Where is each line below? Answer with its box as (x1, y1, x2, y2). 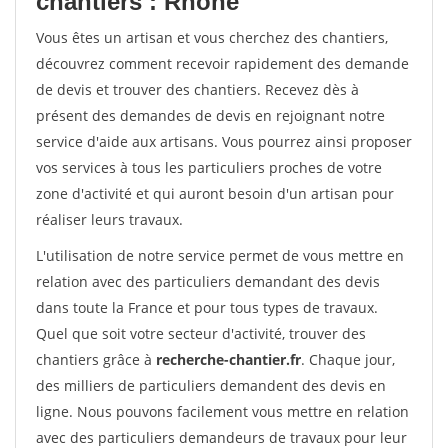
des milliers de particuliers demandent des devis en (36, 376, 386, 395)
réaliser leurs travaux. (36, 210, 183, 229)
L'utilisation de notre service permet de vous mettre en (36, 246, 404, 265)
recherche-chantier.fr (156, 350, 301, 369)
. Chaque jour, (301, 350, 395, 369)
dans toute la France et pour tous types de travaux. (36, 298, 378, 317)
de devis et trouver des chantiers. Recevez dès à (36, 80, 359, 99)
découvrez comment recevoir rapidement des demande (36, 54, 409, 73)
